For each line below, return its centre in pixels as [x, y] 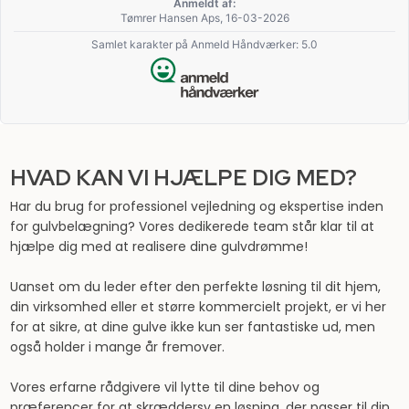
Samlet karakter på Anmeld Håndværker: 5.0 [204, 44]
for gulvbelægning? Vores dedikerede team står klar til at [192, 226]
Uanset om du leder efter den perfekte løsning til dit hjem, [195, 286]
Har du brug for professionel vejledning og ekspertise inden [196, 206]
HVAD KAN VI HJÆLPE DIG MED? [183, 177]
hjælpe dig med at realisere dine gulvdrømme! [158, 246]
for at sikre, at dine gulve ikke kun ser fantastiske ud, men [192, 326]
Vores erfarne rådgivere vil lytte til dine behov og [164, 387]
